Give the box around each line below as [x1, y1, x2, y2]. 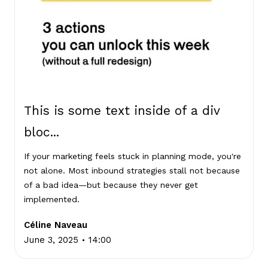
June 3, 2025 [24, 234, 78, 246]
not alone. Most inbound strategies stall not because [24, 166, 240, 176]
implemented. [24, 194, 80, 205]
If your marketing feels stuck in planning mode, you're [24, 151, 241, 162]
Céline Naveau [24, 220, 87, 231]
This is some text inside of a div [24, 103, 220, 118]
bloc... [24, 124, 59, 140]
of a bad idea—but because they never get [24, 180, 198, 190]
